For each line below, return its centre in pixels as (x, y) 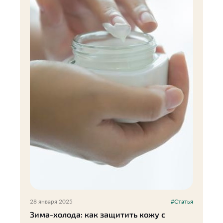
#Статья (182, 201)
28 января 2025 (51, 201)
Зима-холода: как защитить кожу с (98, 214)
